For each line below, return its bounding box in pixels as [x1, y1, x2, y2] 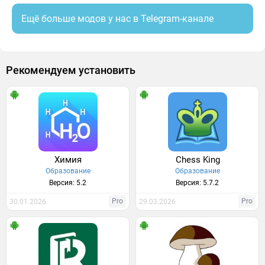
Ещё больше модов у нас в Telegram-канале [21, 13, 214, 24]
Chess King [175, 154, 220, 165]
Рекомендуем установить [6, 64, 135, 76]
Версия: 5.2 [49, 179, 86, 187]
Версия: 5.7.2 [176, 179, 219, 187]
